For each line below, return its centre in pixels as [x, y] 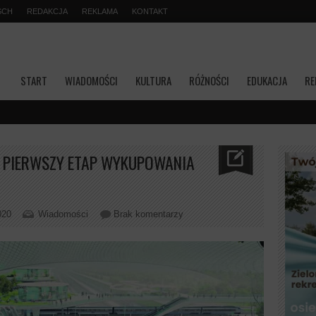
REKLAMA [100, 11]
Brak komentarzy [148, 214]
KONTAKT [150, 11]
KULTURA [153, 80]
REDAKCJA [47, 11]
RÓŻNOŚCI [209, 80]
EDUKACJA [267, 80]
